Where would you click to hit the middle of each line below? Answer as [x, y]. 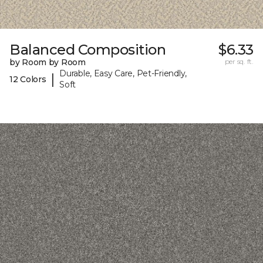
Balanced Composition [88, 50]
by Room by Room [48, 63]
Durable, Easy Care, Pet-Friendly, [123, 74]
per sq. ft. [239, 62]
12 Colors [28, 79]
